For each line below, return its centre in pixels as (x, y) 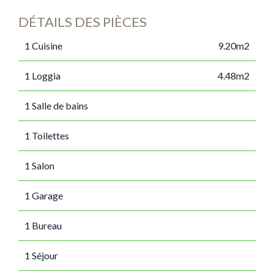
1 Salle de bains (56, 106)
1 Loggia (43, 76)
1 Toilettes (47, 135)
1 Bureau (43, 225)
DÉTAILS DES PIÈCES (83, 22)
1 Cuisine (43, 46)
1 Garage (44, 195)
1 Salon (39, 165)
